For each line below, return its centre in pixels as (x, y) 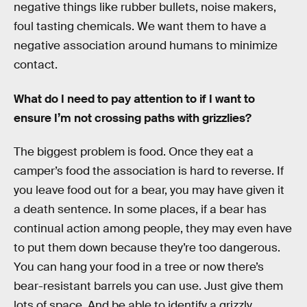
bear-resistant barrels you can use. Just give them (148, 286)
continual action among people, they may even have (153, 229)
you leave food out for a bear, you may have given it (149, 191)
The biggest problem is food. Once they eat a (134, 152)
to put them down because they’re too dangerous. (147, 248)
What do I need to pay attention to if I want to (134, 99)
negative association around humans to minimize (146, 46)
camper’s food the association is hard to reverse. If (149, 171)
